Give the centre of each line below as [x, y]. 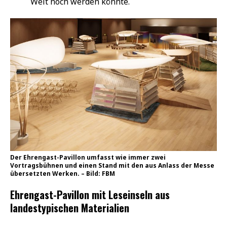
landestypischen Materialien [70, 208]
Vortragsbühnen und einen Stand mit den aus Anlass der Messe [112, 166]
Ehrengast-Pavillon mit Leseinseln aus [90, 195]
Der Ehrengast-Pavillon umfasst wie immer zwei [88, 158]
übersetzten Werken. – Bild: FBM [63, 174]
